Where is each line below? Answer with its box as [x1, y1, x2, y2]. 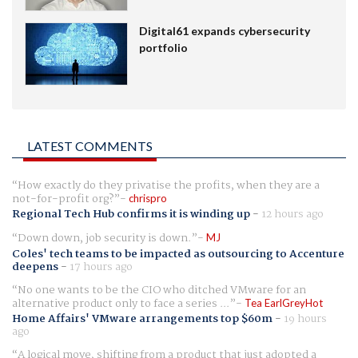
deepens [12, 257, 58, 276]
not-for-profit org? [12, 190, 113, 209]
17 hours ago [70, 257, 133, 276]
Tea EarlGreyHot [245, 296, 323, 309]
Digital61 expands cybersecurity [138, 24, 310, 38]
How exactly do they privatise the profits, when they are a [18, 177, 320, 195]
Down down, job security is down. [18, 229, 191, 248]
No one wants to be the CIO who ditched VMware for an [18, 280, 306, 299]
